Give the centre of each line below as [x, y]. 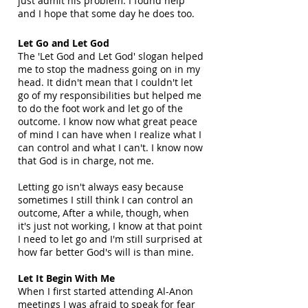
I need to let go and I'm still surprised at [110, 239]
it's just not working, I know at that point [110, 226]
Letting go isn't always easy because [101, 187]
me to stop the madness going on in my [109, 69]
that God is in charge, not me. [86, 161]
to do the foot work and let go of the [100, 108]
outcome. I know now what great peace [108, 121]
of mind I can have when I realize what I [110, 134]
